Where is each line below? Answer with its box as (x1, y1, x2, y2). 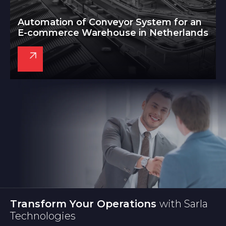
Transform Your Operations (10, 198, 159, 210)
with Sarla (159, 198, 208, 210)
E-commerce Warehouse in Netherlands (18, 27, 208, 39)
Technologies (10, 210, 76, 222)
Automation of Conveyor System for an (18, 17, 202, 28)
